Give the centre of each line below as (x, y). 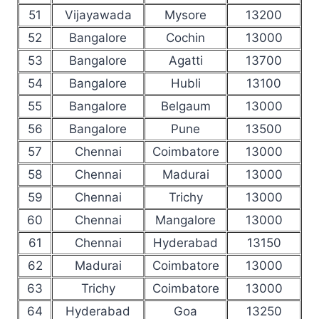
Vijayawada (98, 15)
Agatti (185, 60)
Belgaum (185, 106)
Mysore (185, 15)
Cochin (185, 37)
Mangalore (185, 220)
